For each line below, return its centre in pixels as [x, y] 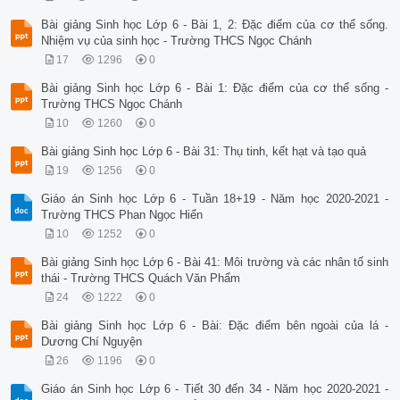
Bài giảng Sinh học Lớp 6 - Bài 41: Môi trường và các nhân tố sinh [215, 262]
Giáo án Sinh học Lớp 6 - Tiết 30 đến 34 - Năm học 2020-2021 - [215, 389]
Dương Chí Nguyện [92, 342]
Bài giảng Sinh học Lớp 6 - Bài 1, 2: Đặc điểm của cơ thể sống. [215, 25]
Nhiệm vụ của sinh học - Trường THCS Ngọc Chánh [177, 41]
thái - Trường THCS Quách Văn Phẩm [141, 279]
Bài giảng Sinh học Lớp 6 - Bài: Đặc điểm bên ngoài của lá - [215, 326]
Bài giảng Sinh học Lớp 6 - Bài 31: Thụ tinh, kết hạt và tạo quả [204, 152]
